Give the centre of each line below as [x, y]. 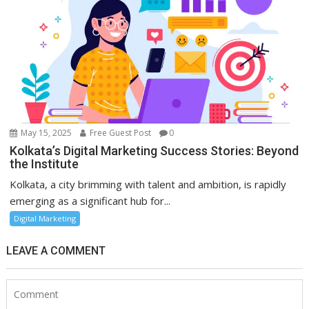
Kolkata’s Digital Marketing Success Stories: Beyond [154, 151]
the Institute [44, 164]
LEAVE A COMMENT [56, 251]
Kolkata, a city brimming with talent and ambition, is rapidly [148, 185]
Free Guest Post [120, 133]
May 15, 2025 [46, 133]
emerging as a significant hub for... [90, 201]
